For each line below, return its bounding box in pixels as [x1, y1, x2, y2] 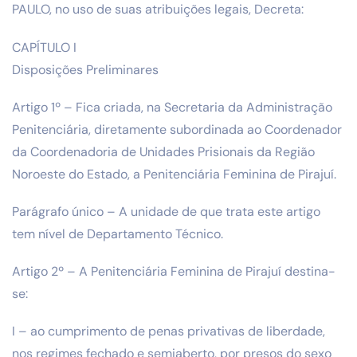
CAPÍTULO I [12, 38, 76, 56]
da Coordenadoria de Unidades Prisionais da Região [12, 143, 315, 160]
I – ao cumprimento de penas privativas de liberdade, [12, 323, 325, 340]
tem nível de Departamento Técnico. [12, 225, 223, 242]
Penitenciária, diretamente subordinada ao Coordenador [12, 120, 342, 138]
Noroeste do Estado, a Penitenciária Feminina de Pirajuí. [12, 165, 336, 182]
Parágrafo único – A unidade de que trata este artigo [12, 202, 320, 220]
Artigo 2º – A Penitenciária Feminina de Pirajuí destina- [12, 263, 335, 280]
